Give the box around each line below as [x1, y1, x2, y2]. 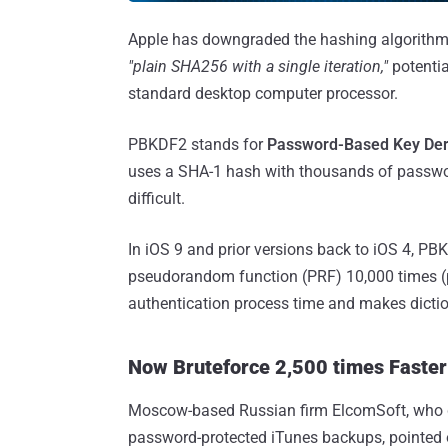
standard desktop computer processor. [128, 83, 398, 103]
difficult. [128, 188, 185, 208]
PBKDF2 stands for [128, 134, 267, 154]
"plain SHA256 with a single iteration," [128, 56, 388, 76]
